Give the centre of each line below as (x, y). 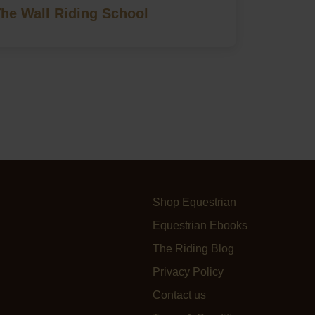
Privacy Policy (188, 271)
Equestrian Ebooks (200, 225)
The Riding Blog (193, 248)
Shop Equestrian (194, 202)
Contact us (179, 295)
